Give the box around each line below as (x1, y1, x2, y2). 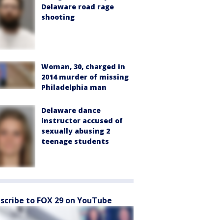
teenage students (41, 137, 109, 146)
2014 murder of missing (41, 72, 129, 82)
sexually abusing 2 (41, 126, 110, 136)
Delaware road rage (41, 2, 114, 12)
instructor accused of (41, 116, 123, 126)
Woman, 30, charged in (41, 62, 125, 72)
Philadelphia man (41, 82, 107, 92)
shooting (41, 12, 75, 22)
